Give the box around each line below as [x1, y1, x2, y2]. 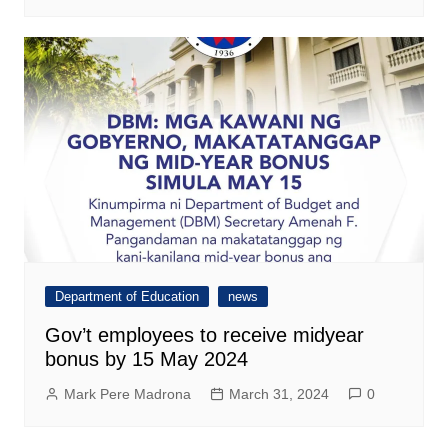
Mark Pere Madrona [63, 386, 191, 403]
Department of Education [54, 289, 199, 305]
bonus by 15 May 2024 [44, 348, 248, 371]
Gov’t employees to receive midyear [44, 324, 364, 347]
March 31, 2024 [228, 386, 329, 403]
